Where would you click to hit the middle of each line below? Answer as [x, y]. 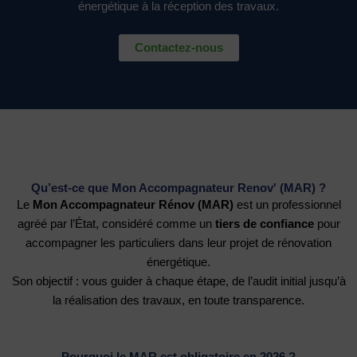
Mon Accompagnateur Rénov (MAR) [133, 205]
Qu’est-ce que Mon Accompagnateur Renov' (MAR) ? [178, 188]
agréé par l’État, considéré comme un [116, 224]
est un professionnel [287, 205]
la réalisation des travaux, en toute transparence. [178, 301]
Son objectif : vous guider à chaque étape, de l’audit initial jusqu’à [178, 282]
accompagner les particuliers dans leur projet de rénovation [178, 243]
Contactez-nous [178, 48]
